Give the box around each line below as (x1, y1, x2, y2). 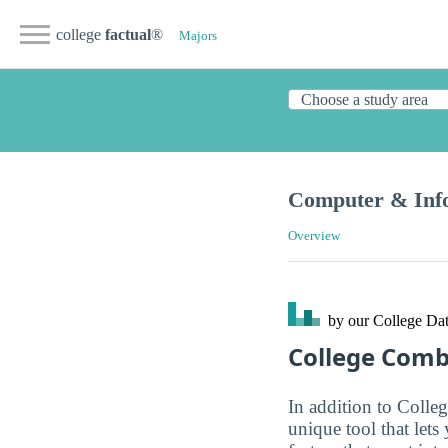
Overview (288, 229, 340, 244)
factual (105, 26, 151, 43)
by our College (324, 312, 426, 330)
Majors (179, 29, 217, 43)
